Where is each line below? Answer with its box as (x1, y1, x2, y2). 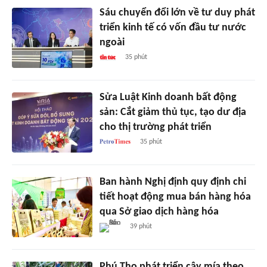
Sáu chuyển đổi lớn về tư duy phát (99, 7, 255, 19)
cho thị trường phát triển (99, 122, 212, 133)
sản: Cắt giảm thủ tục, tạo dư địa (99, 107, 246, 119)
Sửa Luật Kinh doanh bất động (99, 92, 237, 104)
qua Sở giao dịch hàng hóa (99, 206, 219, 218)
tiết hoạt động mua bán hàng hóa (99, 191, 251, 203)
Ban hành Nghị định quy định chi (99, 176, 246, 188)
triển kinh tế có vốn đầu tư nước (99, 22, 246, 34)
